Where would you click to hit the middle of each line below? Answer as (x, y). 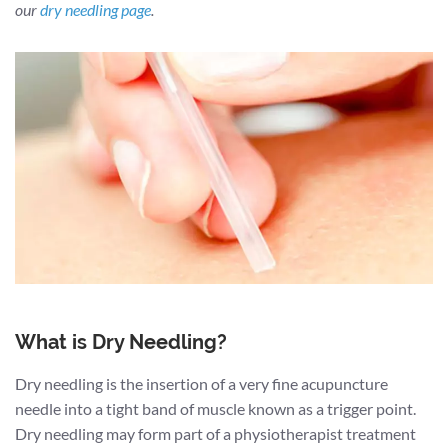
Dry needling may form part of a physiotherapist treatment (215, 433)
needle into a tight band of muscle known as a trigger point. (215, 408)
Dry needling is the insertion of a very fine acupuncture (201, 383)
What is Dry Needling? (121, 341)
